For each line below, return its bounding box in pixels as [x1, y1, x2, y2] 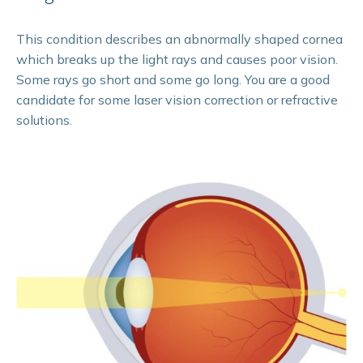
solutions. [16, 111, 72, 128]
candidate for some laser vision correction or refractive [16, 91, 338, 108]
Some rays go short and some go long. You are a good [16, 70, 330, 88]
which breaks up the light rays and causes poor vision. [16, 50, 338, 67]
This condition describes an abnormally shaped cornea [16, 30, 343, 47]
